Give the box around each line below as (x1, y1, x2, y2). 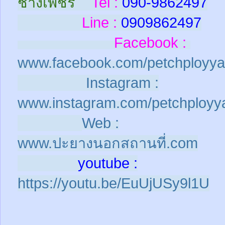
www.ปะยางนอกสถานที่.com (18, 135, 198, 152)
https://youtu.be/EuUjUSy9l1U (18, 175, 209, 192)
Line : (18, 15, 117, 31)
